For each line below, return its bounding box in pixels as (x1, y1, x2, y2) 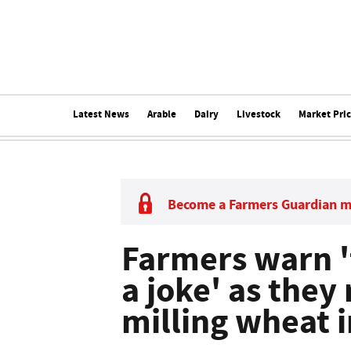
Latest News (72, 107, 129, 121)
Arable (147, 107, 176, 121)
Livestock (236, 107, 280, 121)
